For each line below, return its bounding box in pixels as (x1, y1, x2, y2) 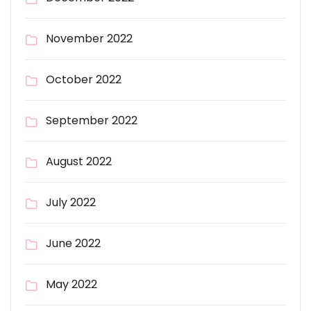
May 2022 (46, 276, 97, 292)
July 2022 (46, 194, 96, 210)
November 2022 (46, 31, 133, 47)
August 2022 (46, 153, 112, 169)
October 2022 (46, 72, 121, 87)
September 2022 (46, 112, 137, 128)
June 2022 (46, 235, 101, 251)
